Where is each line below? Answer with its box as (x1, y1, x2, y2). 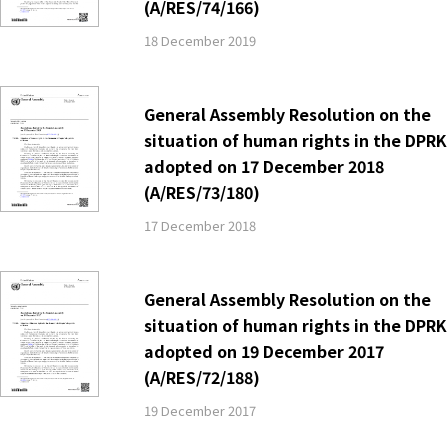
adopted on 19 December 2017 (143, 338, 384, 363)
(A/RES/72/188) (143, 364, 260, 389)
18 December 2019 (143, 30, 256, 50)
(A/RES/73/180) (143, 179, 260, 204)
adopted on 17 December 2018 (143, 153, 384, 178)
